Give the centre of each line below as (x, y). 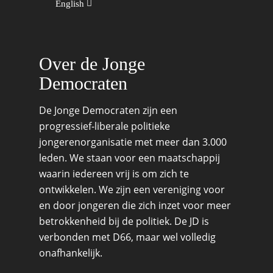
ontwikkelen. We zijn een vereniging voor (132, 190)
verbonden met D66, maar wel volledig (127, 237)
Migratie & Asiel (203, 12)
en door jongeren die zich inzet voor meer (135, 205)
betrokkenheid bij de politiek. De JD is (124, 221)
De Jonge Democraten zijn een (108, 110)
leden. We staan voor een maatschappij (129, 158)
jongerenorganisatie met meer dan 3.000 (133, 142)
